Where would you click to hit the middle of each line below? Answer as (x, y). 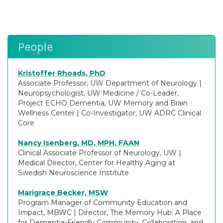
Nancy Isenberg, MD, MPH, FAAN (79, 143)
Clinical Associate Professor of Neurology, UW (97, 153)
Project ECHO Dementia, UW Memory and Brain (103, 103)
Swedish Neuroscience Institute (73, 172)
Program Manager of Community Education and (103, 202)
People (35, 47)
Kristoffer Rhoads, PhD (62, 73)
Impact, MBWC (45, 212)
